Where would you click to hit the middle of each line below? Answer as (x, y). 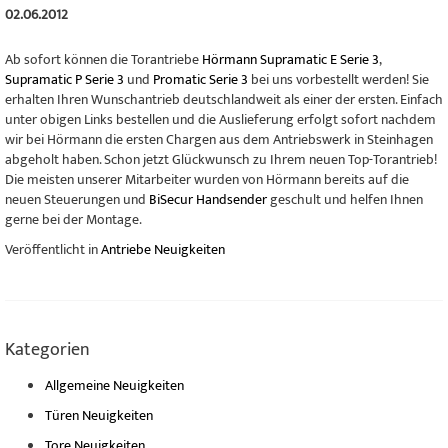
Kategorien (47, 349)
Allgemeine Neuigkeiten (114, 385)
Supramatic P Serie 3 (64, 79)
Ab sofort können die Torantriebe (103, 59)
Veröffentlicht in (53, 249)
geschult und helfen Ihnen (345, 199)
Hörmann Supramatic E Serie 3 (290, 59)
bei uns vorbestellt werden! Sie (338, 79)
